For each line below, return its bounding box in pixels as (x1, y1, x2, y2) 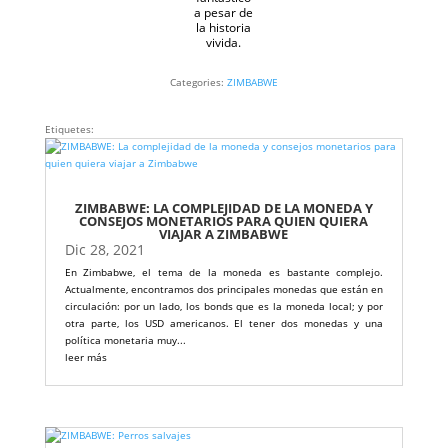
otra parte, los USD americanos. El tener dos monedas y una (64, 316, 384, 330)
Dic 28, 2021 (64, 240, 145, 259)
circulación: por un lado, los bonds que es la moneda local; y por (64, 299, 384, 313)
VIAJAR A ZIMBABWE (159, 225, 289, 243)
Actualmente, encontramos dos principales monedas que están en (64, 282, 384, 296)
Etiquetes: (44, 122, 94, 136)
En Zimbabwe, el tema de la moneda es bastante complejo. (64, 265, 384, 279)
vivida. (206, 34, 242, 51)
